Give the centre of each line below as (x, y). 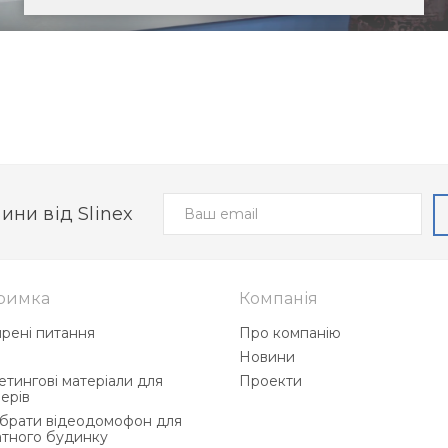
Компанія (278, 298)
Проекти (270, 380)
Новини (267, 356)
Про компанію (290, 332)
